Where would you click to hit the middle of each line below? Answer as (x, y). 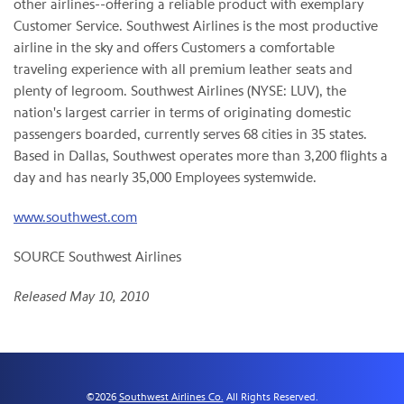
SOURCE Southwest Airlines (97, 257)
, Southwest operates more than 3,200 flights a (247, 156)
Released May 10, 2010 (81, 297)
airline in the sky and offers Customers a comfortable (174, 48)
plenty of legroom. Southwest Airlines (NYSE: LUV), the (180, 91)
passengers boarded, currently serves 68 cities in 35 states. (190, 134)
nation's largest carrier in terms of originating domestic (182, 113)
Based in (41, 156)
